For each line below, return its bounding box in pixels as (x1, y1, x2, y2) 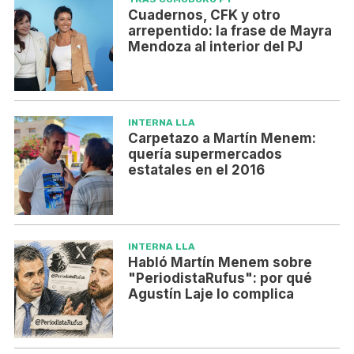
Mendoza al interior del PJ (127, 38, 303, 55)
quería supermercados (127, 146, 282, 163)
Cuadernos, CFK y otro (127, 6, 281, 23)
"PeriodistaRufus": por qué (127, 269, 312, 286)
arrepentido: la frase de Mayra (127, 22, 332, 39)
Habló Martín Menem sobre (127, 254, 312, 270)
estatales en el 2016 (127, 162, 265, 179)
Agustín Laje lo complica (127, 285, 294, 302)
